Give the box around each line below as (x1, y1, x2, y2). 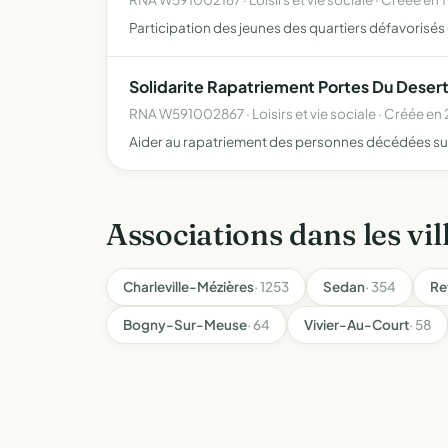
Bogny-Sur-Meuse (123, 316, 247, 333)
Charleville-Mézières (123, 278, 254, 295)
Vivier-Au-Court (304, 316, 409, 333)
